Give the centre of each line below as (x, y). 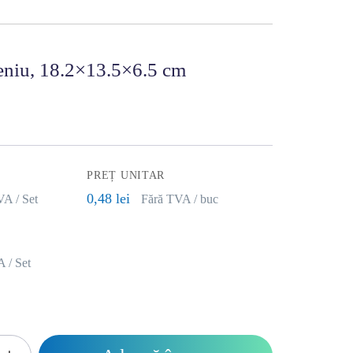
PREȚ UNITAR (126, 175)
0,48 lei (109, 199)
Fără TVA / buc (180, 199)
